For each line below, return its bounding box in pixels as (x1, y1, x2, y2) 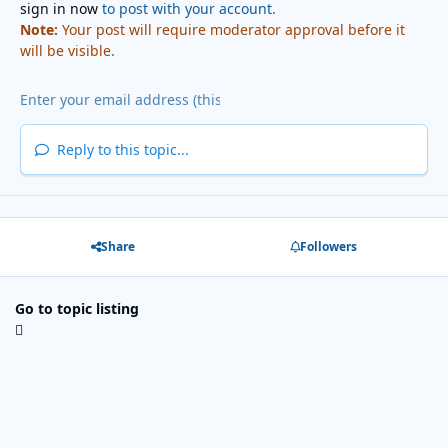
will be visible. (19, 41, 115, 61)
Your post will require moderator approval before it (57, 20, 405, 40)
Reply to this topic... (52, 140, 189, 160)
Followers (299, 238, 357, 256)
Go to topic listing (15, 298, 139, 318)
